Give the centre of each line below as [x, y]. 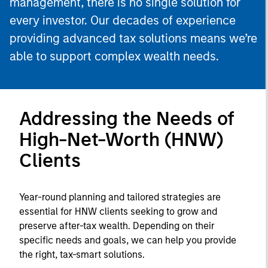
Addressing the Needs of [127, 118]
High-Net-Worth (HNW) [121, 139]
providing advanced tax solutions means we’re [133, 38]
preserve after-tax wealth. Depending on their [117, 226]
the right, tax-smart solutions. [82, 255]
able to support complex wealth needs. [114, 56]
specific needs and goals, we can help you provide [128, 240]
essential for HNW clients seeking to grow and [118, 211]
